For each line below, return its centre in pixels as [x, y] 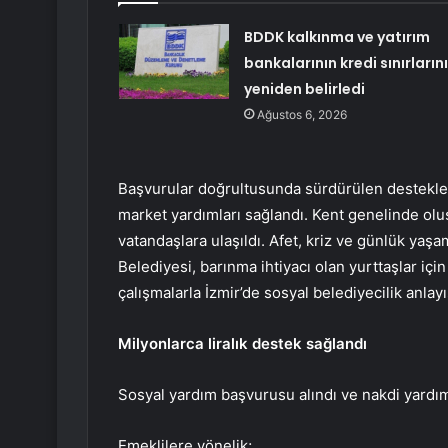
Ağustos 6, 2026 [301, 114]
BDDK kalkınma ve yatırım [336, 36]
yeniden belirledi [304, 88]
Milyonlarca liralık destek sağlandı [242, 343]
